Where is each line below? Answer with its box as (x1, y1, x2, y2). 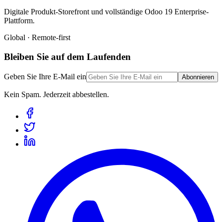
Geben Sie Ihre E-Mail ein (4, 72, 86, 81)
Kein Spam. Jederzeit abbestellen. (4, 90, 109, 99)
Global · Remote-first (4, 33, 70, 42)
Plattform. (4, 16, 35, 25)
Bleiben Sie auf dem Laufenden (4, 51, 131, 62)
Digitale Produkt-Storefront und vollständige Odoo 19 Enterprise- (4, 7, 209, 16)
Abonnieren (182, 73, 214, 81)
